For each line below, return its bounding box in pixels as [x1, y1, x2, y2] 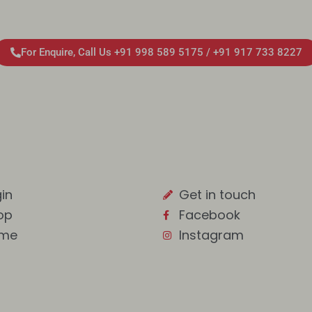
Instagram [178, 226, 244, 244]
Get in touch [178, 186, 256, 203]
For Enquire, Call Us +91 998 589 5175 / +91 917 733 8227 [20, 46, 302, 58]
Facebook [178, 206, 240, 224]
